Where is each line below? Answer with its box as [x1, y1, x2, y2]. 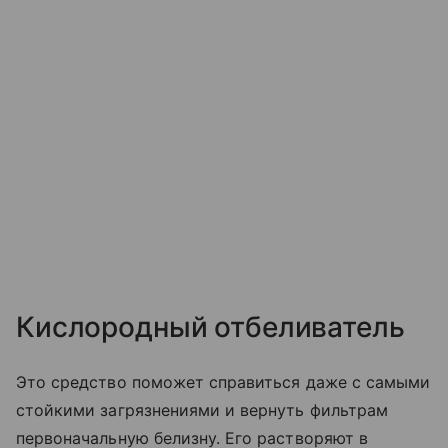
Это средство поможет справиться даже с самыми [16, 372, 431, 393]
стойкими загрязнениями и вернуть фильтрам [16, 400, 388, 421]
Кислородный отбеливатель [16, 310, 405, 345]
